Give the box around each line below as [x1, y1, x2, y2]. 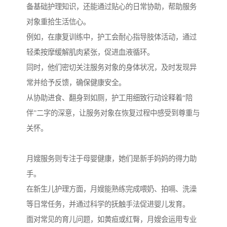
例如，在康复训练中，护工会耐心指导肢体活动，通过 [26, 33, 197, 42]
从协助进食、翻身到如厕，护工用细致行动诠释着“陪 [26, 94, 193, 102]
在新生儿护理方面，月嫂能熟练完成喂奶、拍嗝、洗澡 [26, 185, 197, 194]
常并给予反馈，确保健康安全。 [26, 79, 126, 87]
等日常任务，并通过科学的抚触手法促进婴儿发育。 [26, 200, 190, 209]
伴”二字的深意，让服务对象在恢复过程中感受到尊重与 [26, 109, 200, 118]
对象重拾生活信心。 [26, 18, 90, 26]
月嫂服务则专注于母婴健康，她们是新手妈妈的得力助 [26, 155, 197, 163]
